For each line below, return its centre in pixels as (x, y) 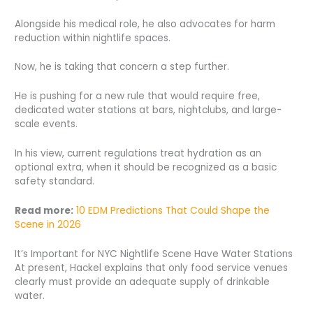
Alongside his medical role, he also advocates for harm (145, 24)
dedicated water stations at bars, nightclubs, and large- (148, 110)
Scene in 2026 (48, 225)
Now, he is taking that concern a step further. (122, 67)
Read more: (44, 211)
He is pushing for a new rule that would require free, (138, 96)
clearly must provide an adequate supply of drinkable (143, 282)
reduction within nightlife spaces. (93, 38)
